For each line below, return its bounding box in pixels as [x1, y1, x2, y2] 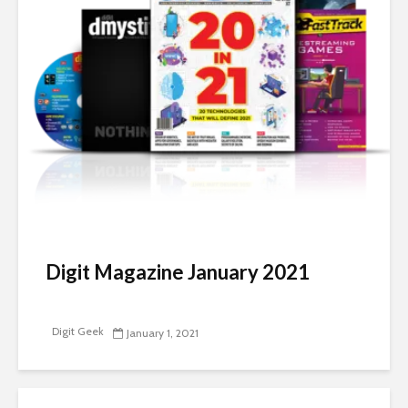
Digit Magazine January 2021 [46, 259, 310, 284]
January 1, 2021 [127, 325, 199, 340]
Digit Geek [49, 324, 104, 339]
